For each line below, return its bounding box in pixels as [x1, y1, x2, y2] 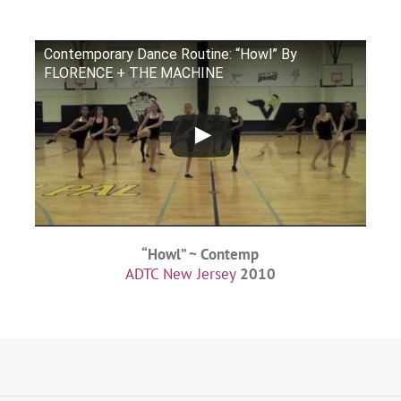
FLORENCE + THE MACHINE [43, 64, 223, 81]
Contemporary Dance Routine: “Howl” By [43, 45, 297, 63]
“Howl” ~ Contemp [141, 244, 260, 265]
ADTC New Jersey [124, 264, 235, 285]
